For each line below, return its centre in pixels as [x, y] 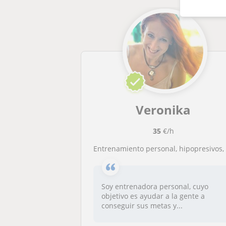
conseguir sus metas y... [142, 206]
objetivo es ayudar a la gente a [153, 196]
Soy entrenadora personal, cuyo [155, 186]
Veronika [163, 110]
